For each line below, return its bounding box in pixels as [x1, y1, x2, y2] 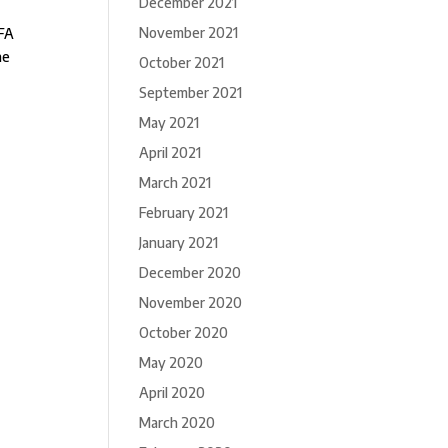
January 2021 [139, 234, 219, 251]
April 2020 [139, 384, 206, 401]
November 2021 [139, 24, 239, 41]
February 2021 [139, 204, 229, 221]
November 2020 [139, 294, 243, 311]
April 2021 [139, 144, 202, 161]
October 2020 [139, 324, 229, 341]
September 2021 [139, 84, 243, 101]
